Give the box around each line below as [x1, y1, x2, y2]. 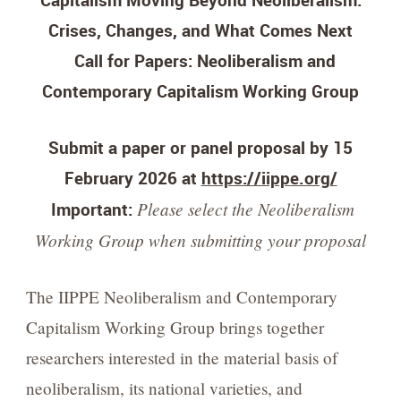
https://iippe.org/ [200, 166, 337, 190]
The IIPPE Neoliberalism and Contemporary [25, 285, 337, 308]
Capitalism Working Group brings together [25, 315, 324, 338]
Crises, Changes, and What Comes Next [48, 19, 353, 43]
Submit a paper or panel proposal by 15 [48, 135, 353, 159]
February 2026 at [64, 166, 197, 190]
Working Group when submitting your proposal [35, 227, 366, 252]
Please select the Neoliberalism [137, 196, 354, 220]
